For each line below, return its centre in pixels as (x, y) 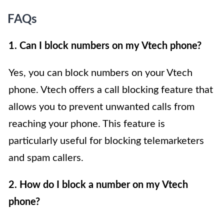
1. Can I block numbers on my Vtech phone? (105, 46)
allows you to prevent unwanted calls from (101, 107)
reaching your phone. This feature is (87, 124)
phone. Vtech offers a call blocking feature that (111, 90)
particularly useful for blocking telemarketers (106, 141)
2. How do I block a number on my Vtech (98, 185)
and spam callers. (46, 158)
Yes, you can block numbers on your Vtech (100, 73)
